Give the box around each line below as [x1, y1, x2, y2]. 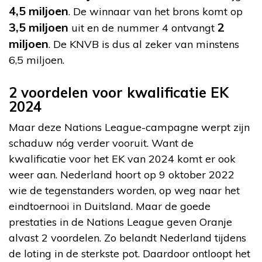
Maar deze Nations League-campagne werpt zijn [9, 120, 250, 134]
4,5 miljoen [9, 3, 68, 18]
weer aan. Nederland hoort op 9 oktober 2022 [9, 167, 235, 181]
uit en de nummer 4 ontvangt [68, 20, 218, 35]
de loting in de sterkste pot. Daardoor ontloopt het [9, 246, 250, 260]
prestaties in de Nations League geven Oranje [9, 215, 232, 229]
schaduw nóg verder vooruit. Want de [9, 136, 194, 150]
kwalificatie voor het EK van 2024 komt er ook [9, 151, 236, 166]
